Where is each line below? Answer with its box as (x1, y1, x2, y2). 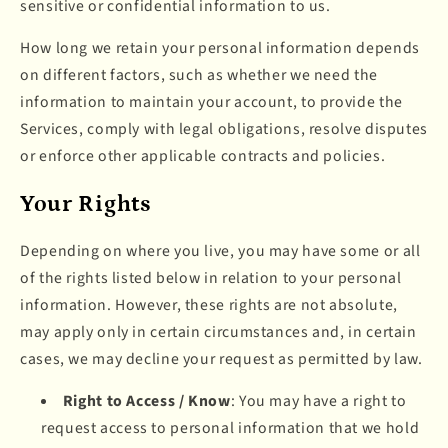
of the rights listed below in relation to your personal (20, 266, 402, 289)
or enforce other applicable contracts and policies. (20, 145, 386, 168)
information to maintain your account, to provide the (20, 91, 403, 114)
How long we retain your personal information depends (20, 37, 420, 60)
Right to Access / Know (62, 390, 231, 413)
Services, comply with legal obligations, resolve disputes (20, 118, 428, 141)
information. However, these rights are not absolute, (20, 293, 398, 316)
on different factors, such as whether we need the (20, 64, 378, 87)
